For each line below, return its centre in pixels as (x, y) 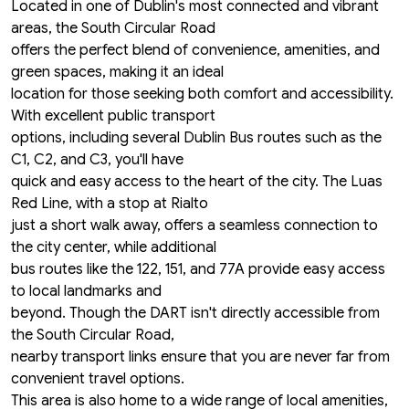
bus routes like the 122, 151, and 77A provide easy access (198, 270)
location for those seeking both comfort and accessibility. (202, 94)
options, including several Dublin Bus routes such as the (196, 138)
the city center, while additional (114, 248)
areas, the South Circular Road (113, 29)
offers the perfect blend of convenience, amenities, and (195, 51)
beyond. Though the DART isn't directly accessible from (195, 314)
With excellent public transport (113, 116)
